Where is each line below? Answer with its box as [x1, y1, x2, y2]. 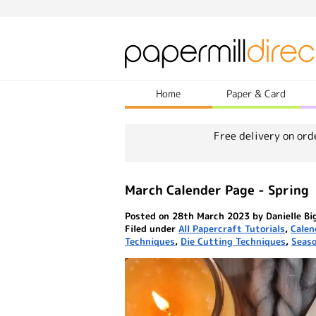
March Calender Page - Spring [125, 181, 309, 199]
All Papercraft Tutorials [178, 222, 285, 235]
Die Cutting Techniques [181, 235, 286, 248]
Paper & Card [226, 87, 286, 100]
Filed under [125, 222, 178, 235]
